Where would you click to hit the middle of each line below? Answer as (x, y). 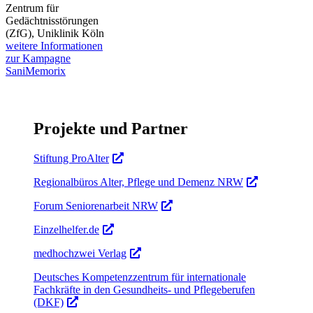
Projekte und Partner (111, 128)
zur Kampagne (38, 58)
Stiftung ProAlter (71, 158)
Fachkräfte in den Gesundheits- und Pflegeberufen (144, 289)
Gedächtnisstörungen (52, 20)
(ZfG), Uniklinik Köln (55, 33)
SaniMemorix (36, 71)
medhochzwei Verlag (80, 253)
